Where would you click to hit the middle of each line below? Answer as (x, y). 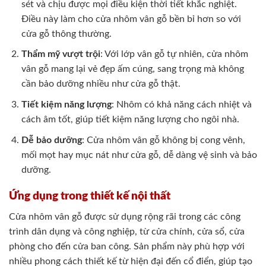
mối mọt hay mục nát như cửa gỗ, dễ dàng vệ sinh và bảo (139, 155)
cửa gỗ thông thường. (66, 34)
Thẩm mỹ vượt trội (61, 54)
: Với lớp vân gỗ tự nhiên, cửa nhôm (174, 54)
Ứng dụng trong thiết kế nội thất (90, 197)
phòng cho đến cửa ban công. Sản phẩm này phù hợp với (127, 246)
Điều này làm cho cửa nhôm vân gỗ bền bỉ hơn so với (131, 19)
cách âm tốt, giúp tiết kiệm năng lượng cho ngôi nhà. (130, 119)
